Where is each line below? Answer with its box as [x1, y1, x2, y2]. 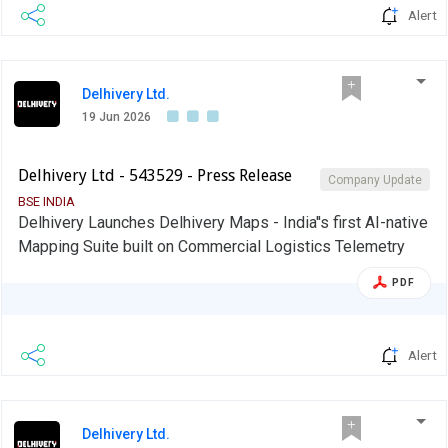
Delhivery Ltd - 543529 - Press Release [18, 165, 292, 185]
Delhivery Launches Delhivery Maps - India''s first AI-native [18, 212, 428, 232]
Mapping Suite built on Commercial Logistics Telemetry [18, 236, 405, 256]
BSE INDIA [18, 193, 75, 209]
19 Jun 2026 [82, 109, 151, 124]
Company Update [328, 172, 422, 187]
